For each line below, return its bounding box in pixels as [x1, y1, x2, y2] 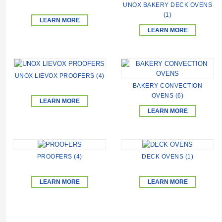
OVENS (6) [151, 92, 184, 99]
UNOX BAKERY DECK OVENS [123, 1, 212, 8]
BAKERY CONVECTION [132, 82, 203, 89]
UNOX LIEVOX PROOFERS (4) [14, 72, 105, 80]
